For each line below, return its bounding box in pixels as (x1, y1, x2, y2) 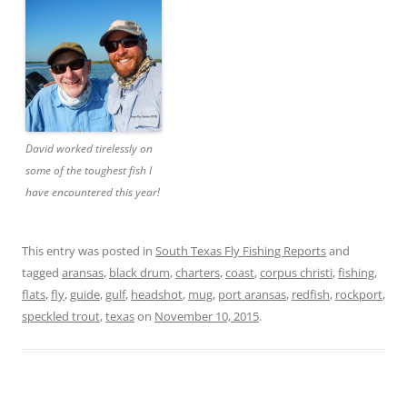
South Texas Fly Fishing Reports (155, 243, 326, 259)
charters (175, 264, 220, 281)
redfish (292, 286, 330, 303)
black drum (109, 264, 170, 281)
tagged (22, 264, 62, 281)
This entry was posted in (22, 243, 155, 259)
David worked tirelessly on (25, 141, 153, 156)
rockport (335, 286, 382, 303)
